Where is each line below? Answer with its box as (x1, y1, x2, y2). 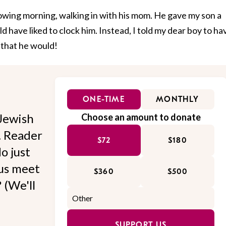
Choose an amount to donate (81, 111, 201, 123)
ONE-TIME (83, 94, 125, 104)
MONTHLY (156, 94, 199, 104)
